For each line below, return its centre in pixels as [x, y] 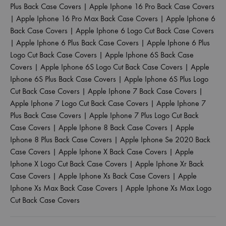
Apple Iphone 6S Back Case [149, 54]
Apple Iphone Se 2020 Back [165, 139]
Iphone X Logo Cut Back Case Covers [69, 163]
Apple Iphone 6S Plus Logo [166, 79]
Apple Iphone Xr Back [169, 163]
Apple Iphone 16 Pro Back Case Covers [152, 6]
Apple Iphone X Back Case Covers [113, 151]
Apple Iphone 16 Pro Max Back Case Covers [87, 18]
